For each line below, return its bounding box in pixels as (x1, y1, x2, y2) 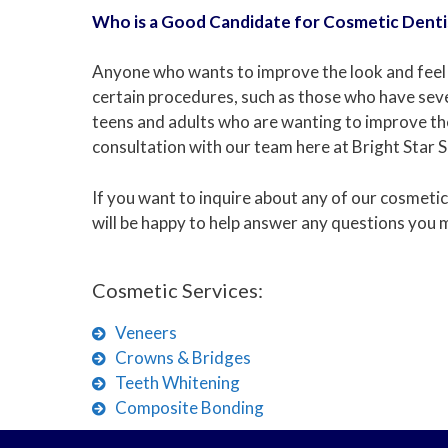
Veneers (114, 322, 177, 344)
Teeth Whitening (114, 372, 240, 394)
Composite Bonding (114, 397, 264, 419)
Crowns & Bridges (114, 347, 251, 369)
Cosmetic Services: (92, 278, 263, 303)
